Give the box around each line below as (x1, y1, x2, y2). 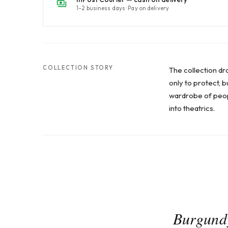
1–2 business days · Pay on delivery (76, 4, 169, 12)
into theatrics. (169, 103, 215, 113)
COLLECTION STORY (43, 64, 113, 72)
